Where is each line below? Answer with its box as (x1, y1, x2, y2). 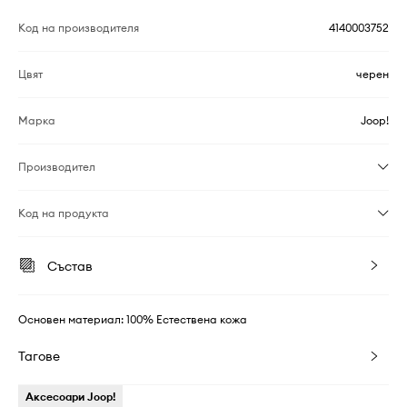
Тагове (18, 348, 60, 364)
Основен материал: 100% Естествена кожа (18, 313, 247, 326)
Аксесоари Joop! (25, 390, 115, 403)
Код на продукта (18, 206, 109, 220)
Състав (47, 258, 93, 274)
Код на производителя (18, 21, 139, 35)
